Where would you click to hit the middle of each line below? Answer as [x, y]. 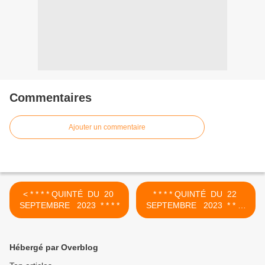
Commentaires [51, 98]
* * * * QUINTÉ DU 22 [196, 194]
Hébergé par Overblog [54, 247]
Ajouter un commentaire [107, 127]
